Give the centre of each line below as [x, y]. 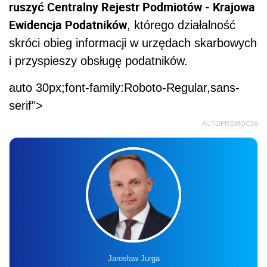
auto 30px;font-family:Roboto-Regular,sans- [124, 88]
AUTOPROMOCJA [230, 124]
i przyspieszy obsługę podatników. [98, 61]
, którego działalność [181, 25]
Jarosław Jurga [133, 259]
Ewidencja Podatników [68, 25]
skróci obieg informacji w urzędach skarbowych [133, 43]
